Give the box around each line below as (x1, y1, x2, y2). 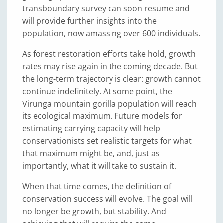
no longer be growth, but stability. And (22, 206, 166, 217)
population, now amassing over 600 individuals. (22, 28, 200, 39)
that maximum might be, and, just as (22, 148, 160, 159)
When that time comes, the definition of (22, 181, 171, 192)
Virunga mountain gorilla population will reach (22, 98, 197, 109)
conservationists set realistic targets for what (22, 135, 192, 146)
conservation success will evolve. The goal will (22, 193, 193, 204)
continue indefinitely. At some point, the (22, 86, 172, 97)
